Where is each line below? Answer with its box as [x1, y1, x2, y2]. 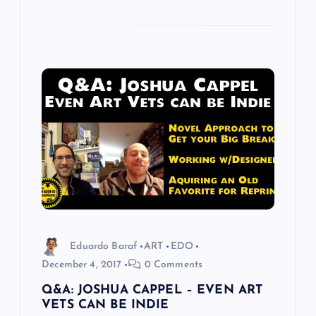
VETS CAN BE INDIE [42, 299, 169, 312]
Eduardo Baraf [70, 241, 138, 252]
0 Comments [141, 260, 203, 271]
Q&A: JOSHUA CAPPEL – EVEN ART [42, 284, 263, 297]
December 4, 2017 [42, 260, 122, 271]
